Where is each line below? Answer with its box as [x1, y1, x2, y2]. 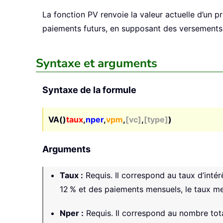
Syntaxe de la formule [42, 85, 136, 96]
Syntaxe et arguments [36, 55, 157, 72]
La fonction [42, 9, 88, 20]
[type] [144, 114, 168, 125]
